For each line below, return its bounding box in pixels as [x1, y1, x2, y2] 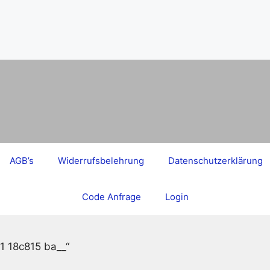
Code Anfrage [81, 191, 141, 202]
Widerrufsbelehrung [57, 155, 144, 166]
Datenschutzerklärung [168, 155, 263, 166]
